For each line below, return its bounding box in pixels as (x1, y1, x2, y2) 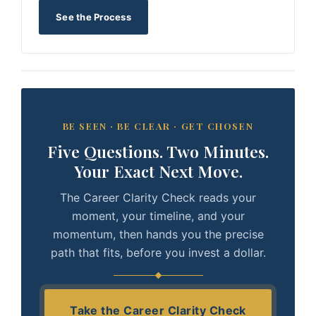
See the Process (56, 11, 131, 23)
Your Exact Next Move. (73, 160, 243, 182)
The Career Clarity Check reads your (60, 190, 256, 205)
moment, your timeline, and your (71, 209, 245, 223)
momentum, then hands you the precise (52, 227, 264, 241)
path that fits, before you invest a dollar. (50, 245, 266, 260)
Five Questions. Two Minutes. (47, 140, 269, 162)
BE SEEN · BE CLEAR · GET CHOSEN (62, 120, 254, 132)
